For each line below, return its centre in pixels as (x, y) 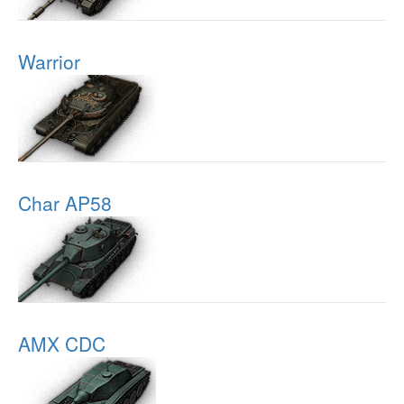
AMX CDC (62, 344)
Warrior (49, 61)
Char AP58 (65, 202)
